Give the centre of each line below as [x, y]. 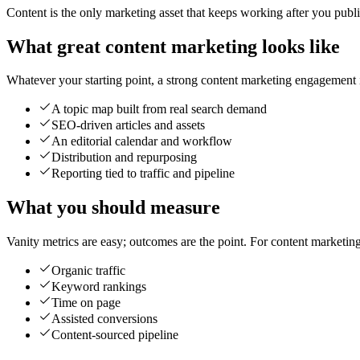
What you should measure [113, 208]
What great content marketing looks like [173, 46]
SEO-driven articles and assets [128, 125]
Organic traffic [88, 271]
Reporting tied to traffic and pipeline [143, 174]
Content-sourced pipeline [115, 335]
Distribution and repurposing [124, 157]
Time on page [86, 303]
